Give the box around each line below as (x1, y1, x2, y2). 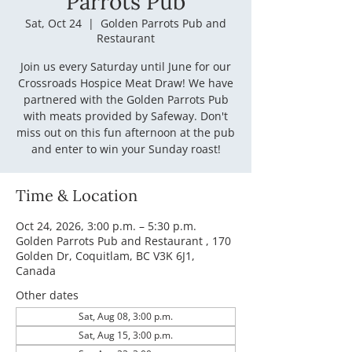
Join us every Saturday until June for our (20, 58, 231, 74)
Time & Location (16, 185, 137, 205)
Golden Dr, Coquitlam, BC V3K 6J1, (16, 247, 195, 263)
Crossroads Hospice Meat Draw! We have (18, 75, 233, 90)
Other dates (16, 287, 79, 302)
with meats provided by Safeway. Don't (24, 108, 228, 123)
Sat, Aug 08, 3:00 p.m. (79, 309, 173, 323)
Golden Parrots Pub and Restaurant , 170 (16, 233, 231, 248)
